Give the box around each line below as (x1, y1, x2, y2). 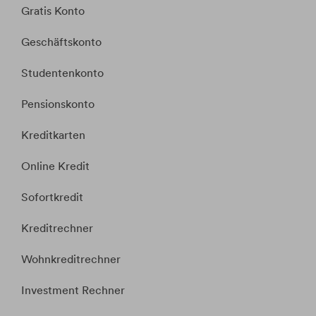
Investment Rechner (21, 284, 125, 298)
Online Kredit (21, 159, 90, 174)
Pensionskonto (21, 97, 95, 111)
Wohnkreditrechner (21, 253, 121, 267)
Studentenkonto (21, 66, 104, 80)
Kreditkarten (21, 128, 85, 142)
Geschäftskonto (21, 35, 102, 49)
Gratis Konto (21, 4, 85, 18)
